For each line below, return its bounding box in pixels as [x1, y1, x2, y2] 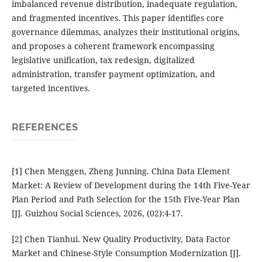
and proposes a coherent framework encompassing [11, 40, 215, 52]
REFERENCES [11, 122, 78, 133]
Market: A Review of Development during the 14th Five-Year [11, 180, 250, 191]
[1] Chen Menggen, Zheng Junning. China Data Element [11, 166, 230, 177]
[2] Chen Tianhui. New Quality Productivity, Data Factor [11, 233, 230, 245]
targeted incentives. [11, 82, 90, 94]
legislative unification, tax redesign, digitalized [11, 54, 195, 66]
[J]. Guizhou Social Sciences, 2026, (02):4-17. [11, 208, 183, 219]
